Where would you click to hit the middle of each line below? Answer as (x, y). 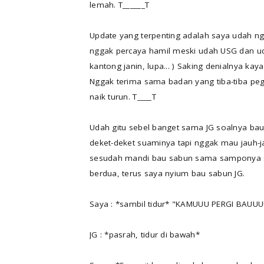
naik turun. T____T (123, 97)
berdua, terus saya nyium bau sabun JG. (167, 174)
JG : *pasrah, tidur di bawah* (145, 235)
